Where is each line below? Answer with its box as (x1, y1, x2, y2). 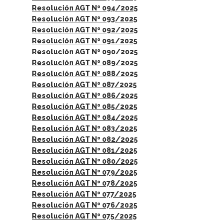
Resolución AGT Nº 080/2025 (32, 157, 138, 165)
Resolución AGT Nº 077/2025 (32, 190, 136, 198)
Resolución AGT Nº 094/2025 (32, 4, 138, 12)
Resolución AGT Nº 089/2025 (32, 59, 138, 67)
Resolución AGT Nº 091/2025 (32, 37, 137, 45)
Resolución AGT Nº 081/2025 (32, 146, 137, 154)
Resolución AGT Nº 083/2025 (32, 124, 137, 132)
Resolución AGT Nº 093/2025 (32, 15, 137, 23)
